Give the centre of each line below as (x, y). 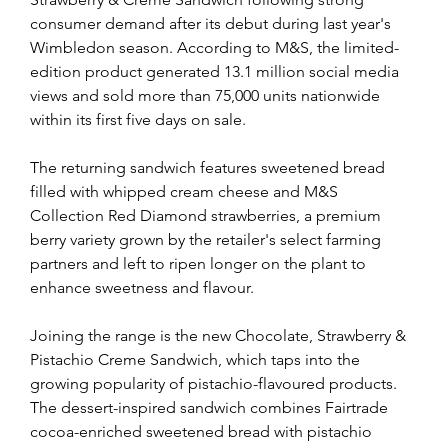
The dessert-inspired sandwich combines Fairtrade (211, 407)
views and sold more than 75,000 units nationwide (207, 95)
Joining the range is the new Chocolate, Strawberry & (220, 335)
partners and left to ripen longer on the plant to (200, 263)
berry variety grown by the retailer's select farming (207, 239)
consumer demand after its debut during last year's (212, 23)
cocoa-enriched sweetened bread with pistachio (203, 431)
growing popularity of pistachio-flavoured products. (215, 383)
